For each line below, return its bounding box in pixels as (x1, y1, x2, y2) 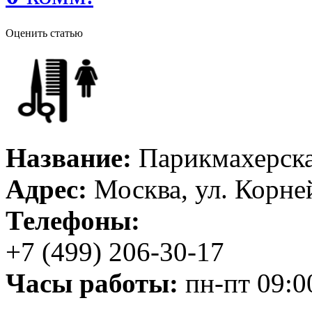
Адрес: (6, 173, 87, 204)
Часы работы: (6, 267, 178, 298)
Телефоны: (6, 205, 140, 235)
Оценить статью (6, 26, 83, 39)
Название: (6, 142, 132, 173)
